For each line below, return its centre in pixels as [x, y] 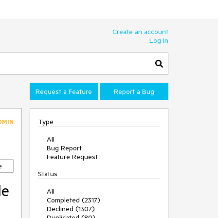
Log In [159, 40]
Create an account [140, 32]
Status [48, 174]
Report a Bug [134, 91]
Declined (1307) [71, 209]
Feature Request [72, 157]
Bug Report [64, 148]
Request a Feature [64, 91]
